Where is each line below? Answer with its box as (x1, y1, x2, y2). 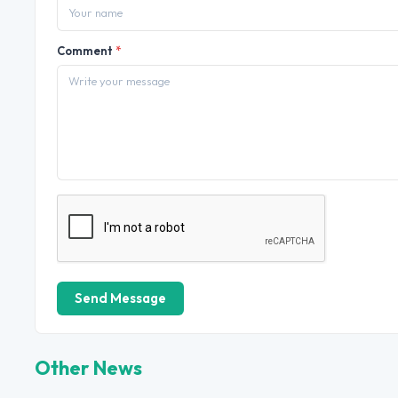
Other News (35, 354, 142, 380)
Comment (57, 43, 115, 58)
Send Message (75, 289, 166, 306)
